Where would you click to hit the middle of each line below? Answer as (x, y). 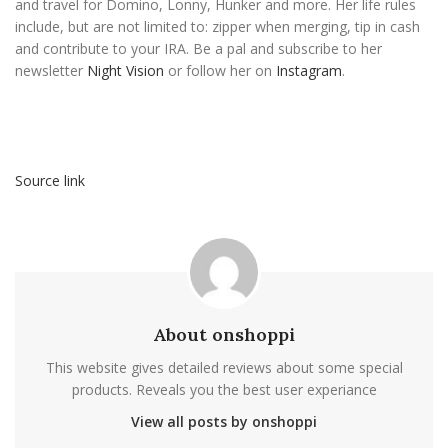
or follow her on (220, 71)
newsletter (51, 71)
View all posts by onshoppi (224, 422)
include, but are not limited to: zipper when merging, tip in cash (217, 27)
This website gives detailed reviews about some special (224, 368)
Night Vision (125, 71)
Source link (50, 181)
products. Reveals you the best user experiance (224, 390)
